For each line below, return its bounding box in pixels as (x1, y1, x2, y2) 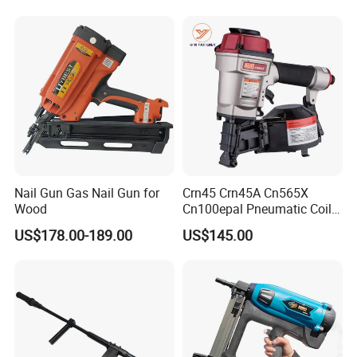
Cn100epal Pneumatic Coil (182, 200, 331, 218)
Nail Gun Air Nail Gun (182, 216, 301, 234)
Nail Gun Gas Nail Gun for (14, 184, 160, 202)
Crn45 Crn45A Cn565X (182, 184, 308, 202)
